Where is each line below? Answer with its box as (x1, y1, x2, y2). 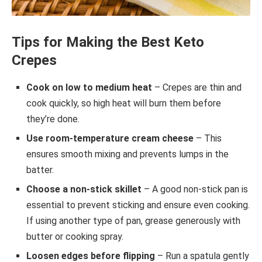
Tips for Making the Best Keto (12, 34, 204, 51)
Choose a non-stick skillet (26, 184, 142, 195)
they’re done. (26, 113, 80, 125)
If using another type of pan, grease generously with (26, 215, 240, 227)
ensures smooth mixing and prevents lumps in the (26, 149, 229, 160)
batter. (26, 164, 54, 176)
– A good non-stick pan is (142, 184, 248, 195)
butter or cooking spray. (26, 231, 123, 243)
